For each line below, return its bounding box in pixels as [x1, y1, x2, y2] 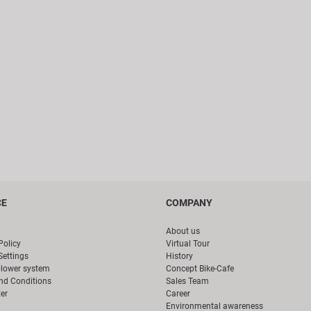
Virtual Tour [166, 239, 210, 249]
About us [166, 226, 200, 237]
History [166, 251, 193, 262]
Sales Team [166, 276, 209, 287]
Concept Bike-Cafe [166, 264, 234, 274]
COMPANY [166, 197, 212, 209]
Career [166, 289, 190, 299]
